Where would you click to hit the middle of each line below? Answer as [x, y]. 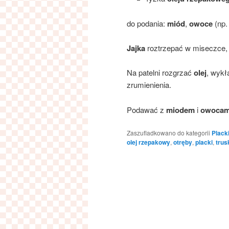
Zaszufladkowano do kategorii [168, 133]
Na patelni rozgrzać [160, 73]
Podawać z [145, 109]
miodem [179, 110]
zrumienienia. [149, 85]
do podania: [146, 23]
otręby [183, 142]
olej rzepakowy [148, 142]
